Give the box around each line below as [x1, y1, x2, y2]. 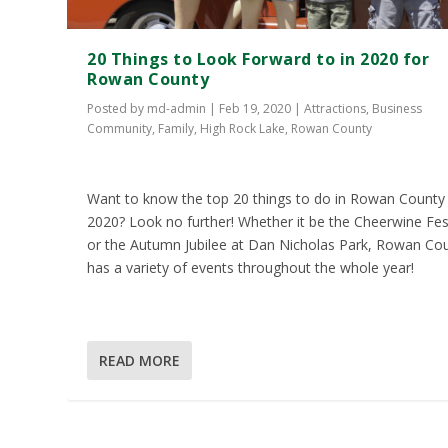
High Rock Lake [200, 120, 286, 138]
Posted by [87, 100, 148, 118]
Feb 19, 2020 [219, 100, 292, 118]
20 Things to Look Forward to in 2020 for [87, 48, 430, 71]
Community [87, 120, 153, 138]
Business [372, 100, 423, 118]
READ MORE [99, 350, 181, 370]
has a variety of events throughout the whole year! [87, 257, 415, 277]
